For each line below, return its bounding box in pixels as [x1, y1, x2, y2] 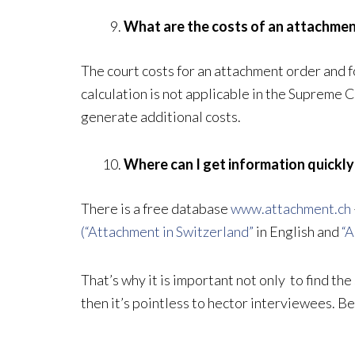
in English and [254, 223, 342, 241]
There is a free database [81, 200, 231, 218]
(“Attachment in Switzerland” [81, 223, 254, 241]
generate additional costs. [81, 107, 241, 125]
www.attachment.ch [231, 200, 351, 218]
